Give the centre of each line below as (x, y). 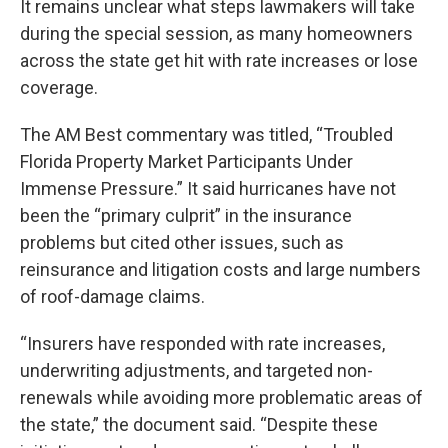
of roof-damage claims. (112, 296)
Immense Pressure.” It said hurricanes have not (208, 188)
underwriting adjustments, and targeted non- (196, 370)
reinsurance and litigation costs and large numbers (220, 269)
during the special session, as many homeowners (216, 33)
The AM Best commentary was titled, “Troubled (206, 134)
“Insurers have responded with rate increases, (202, 343)
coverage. (59, 87)
